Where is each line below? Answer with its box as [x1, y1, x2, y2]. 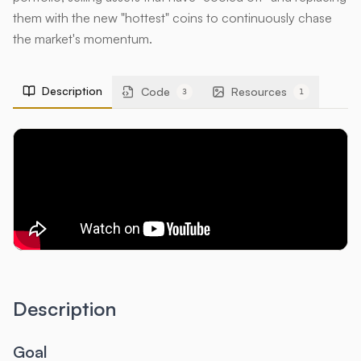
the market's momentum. [13, 31, 152, 47]
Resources [231, 85, 287, 98]
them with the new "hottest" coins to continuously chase [13, 10, 332, 26]
